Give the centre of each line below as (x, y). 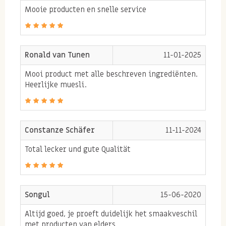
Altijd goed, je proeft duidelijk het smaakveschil (111, 214)
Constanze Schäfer (60, 130)
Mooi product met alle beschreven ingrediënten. (111, 74)
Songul (37, 194)
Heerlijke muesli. (56, 84)
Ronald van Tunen (57, 55)
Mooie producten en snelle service (86, 9)
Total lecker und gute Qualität (78, 149)
